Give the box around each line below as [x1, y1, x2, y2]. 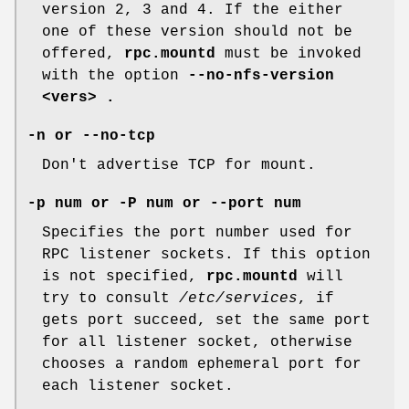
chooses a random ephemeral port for [42, 355, 362, 372]
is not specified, [42, 267, 206, 285]
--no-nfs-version [188, 67, 334, 84]
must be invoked [215, 45, 362, 62]
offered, [42, 45, 124, 62]
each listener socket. [42, 377, 234, 394]
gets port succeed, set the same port [42, 311, 371, 329]
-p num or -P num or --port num [27, 194, 301, 212]
